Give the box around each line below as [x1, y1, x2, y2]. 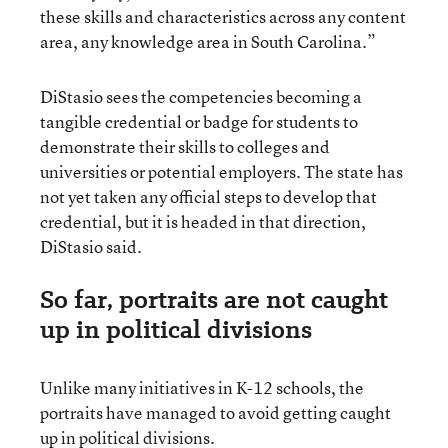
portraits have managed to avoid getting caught [40, 400, 391, 424]
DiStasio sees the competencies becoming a [40, 84, 362, 108]
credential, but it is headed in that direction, [40, 209, 366, 233]
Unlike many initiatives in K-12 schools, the [40, 375, 364, 399]
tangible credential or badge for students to [40, 109, 358, 133]
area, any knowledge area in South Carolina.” [40, 29, 376, 53]
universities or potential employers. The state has [40, 159, 403, 183]
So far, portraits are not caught [40, 281, 388, 317]
